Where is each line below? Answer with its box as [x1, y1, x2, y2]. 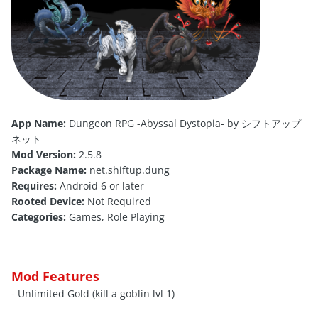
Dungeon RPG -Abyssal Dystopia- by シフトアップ [66, 116, 301, 131]
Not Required [84, 194, 151, 209]
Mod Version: [11, 148, 76, 162]
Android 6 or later [57, 179, 144, 193]
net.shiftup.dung [87, 163, 170, 177]
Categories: [11, 210, 66, 224]
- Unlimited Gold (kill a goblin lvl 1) [11, 287, 175, 301]
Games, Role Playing [66, 210, 165, 224]
